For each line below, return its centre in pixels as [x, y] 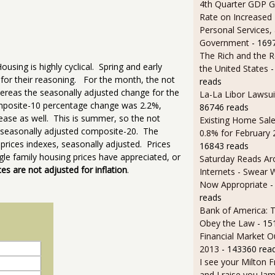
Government [224, 43]
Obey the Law [227, 223]
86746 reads [224, 107]
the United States [235, 69]
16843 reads [224, 146]
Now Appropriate [233, 185]
